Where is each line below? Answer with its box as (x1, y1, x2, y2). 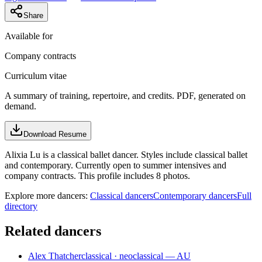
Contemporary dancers (153, 191, 237, 201)
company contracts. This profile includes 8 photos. (5, 171, 190, 181)
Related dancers (5, 223, 101, 239)
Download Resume (23, 130, 87, 139)
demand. (5, 101, 36, 112)
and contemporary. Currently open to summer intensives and (5, 160, 226, 171)
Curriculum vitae (5, 71, 67, 81)
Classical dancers (90, 191, 153, 201)
